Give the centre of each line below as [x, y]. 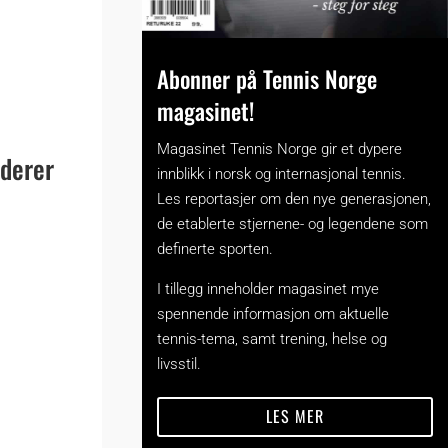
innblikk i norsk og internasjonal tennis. [282, 173]
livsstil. [179, 363]
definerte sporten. [215, 248]
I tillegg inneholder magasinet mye [268, 288]
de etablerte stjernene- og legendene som [293, 223]
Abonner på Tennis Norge [267, 78]
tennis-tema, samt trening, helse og [272, 338]
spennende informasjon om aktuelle [273, 313]
